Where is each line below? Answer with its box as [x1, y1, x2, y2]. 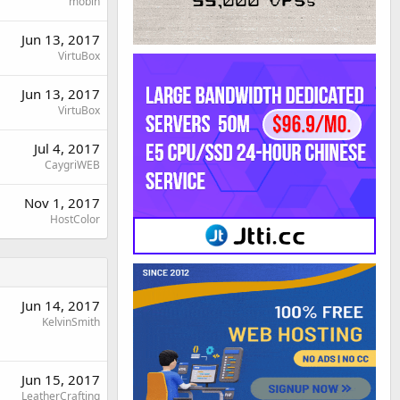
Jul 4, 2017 [34, 138, 100, 157]
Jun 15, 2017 [21, 370, 100, 388]
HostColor [50, 211, 100, 227]
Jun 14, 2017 [21, 296, 100, 314]
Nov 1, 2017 [24, 193, 100, 212]
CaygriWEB [45, 156, 100, 172]
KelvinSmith [42, 313, 100, 329]
